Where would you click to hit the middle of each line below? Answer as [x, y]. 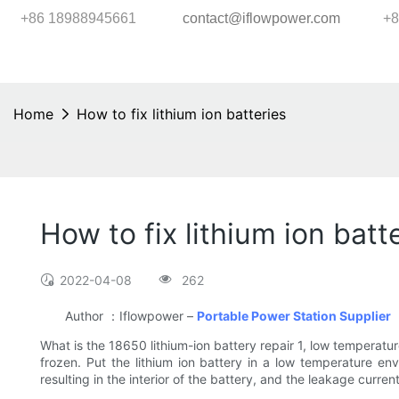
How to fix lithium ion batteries [181, 114]
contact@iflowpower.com [261, 18]
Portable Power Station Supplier [294, 316]
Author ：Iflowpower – [118, 316]
